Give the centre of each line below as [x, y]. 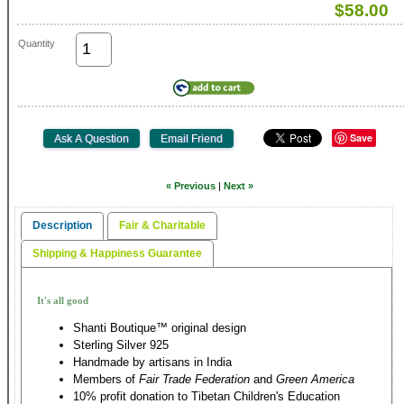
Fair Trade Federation [194, 379]
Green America [315, 379]
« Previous [191, 185]
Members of [106, 379]
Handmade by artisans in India [152, 362]
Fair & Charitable [162, 225]
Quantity [37, 43]
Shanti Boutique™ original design [160, 327]
